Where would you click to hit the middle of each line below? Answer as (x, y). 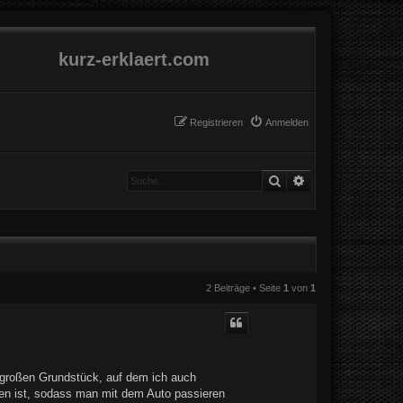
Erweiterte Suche (353, 179)
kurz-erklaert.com (134, 59)
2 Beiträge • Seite (244, 288)
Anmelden (287, 122)
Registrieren (216, 122)
